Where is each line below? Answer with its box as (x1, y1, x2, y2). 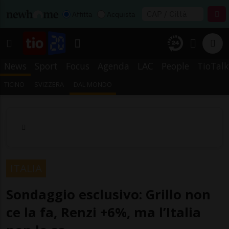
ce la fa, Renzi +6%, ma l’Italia (6, 203, 201, 221)
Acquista (107, 9, 135, 19)
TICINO (4, 80, 25, 89)
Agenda (98, 60, 129, 72)
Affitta (72, 9, 92, 19)
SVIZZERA (34, 80, 64, 89)
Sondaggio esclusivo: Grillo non (6, 185, 211, 203)
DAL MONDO (74, 80, 112, 89)
